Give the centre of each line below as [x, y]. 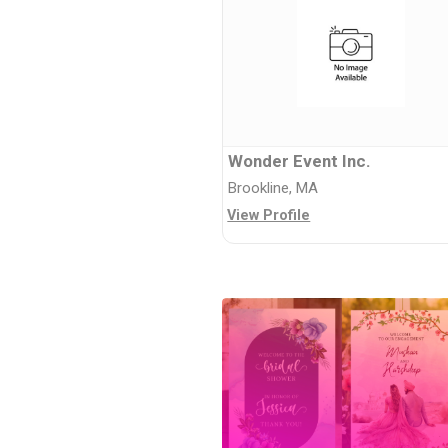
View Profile [269, 216]
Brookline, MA [272, 188]
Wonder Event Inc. [300, 161]
